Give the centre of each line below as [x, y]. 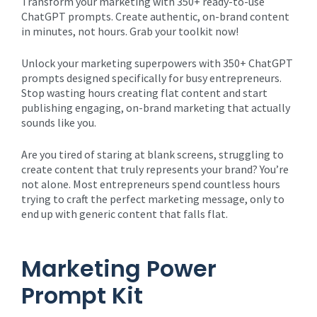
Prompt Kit [82, 295]
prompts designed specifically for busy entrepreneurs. [151, 78]
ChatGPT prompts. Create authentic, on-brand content [155, 16]
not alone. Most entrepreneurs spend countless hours [151, 184]
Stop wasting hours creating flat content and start [144, 93]
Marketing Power [119, 269]
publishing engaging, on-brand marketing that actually [156, 108]
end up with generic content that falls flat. [125, 214]
